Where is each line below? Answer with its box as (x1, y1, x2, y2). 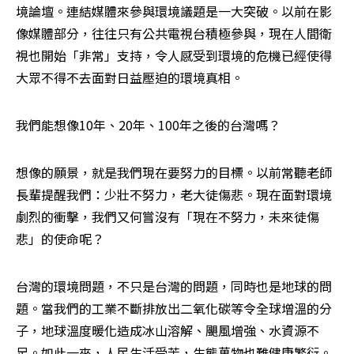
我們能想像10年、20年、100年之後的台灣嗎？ (16, 115, 281, 135)
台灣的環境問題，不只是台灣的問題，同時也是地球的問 (16, 277, 332, 296)
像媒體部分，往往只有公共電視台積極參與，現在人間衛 (16, 24, 332, 43)
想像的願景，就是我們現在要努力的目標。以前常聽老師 (16, 163, 332, 183)
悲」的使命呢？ (16, 229, 104, 249)
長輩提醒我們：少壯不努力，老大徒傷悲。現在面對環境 (16, 185, 332, 205)
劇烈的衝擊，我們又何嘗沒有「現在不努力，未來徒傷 (16, 207, 319, 227)
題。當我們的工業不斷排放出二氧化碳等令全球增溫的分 (16, 299, 332, 318)
